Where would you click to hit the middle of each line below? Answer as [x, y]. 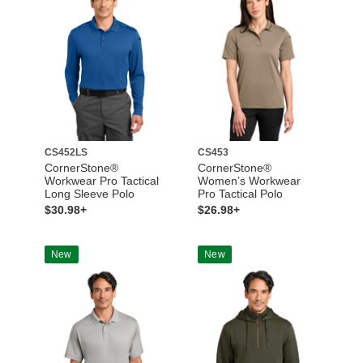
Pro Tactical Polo [240, 194]
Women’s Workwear [249, 181]
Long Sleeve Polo [89, 194]
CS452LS [66, 153]
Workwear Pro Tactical [101, 181]
